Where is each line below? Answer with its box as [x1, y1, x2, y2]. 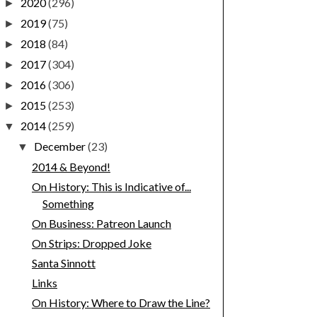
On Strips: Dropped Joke [31, 236, 151, 250]
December [34, 139, 88, 154]
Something [42, 197, 94, 211]
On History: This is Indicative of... [31, 180, 191, 194]
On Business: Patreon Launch [31, 217, 171, 231]
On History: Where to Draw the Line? [31, 296, 210, 310]
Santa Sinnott [31, 256, 96, 270]
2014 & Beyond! [31, 160, 110, 174]
